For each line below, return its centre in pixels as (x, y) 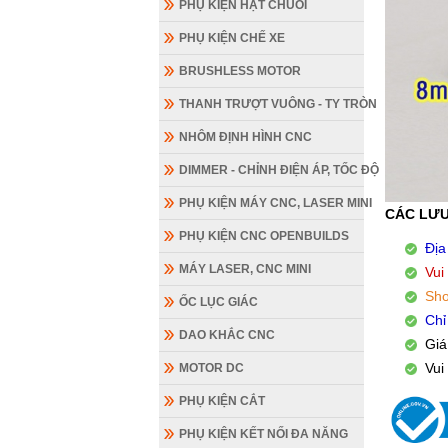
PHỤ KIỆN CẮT (221, 401)
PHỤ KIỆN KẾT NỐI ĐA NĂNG (263, 434)
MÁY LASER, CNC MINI (244, 269)
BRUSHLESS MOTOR (239, 71)
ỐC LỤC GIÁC (218, 302)
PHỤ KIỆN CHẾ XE (231, 38)
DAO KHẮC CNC (226, 335)
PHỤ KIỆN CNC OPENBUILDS (263, 236)
